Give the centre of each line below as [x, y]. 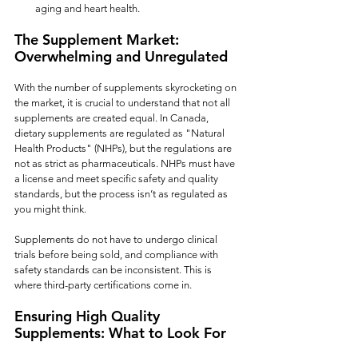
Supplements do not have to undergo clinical [117, 239]
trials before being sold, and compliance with [117, 255]
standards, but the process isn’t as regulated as [122, 194]
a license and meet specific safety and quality [117, 179]
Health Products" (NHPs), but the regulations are [124, 148]
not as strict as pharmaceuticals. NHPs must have [126, 163]
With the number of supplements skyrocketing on [127, 88]
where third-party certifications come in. [103, 285]
